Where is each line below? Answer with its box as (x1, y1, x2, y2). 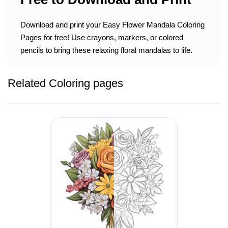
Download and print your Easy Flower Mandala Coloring (20, 20, 205, 29)
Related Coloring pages (8, 76, 123, 90)
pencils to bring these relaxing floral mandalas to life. (20, 45, 192, 54)
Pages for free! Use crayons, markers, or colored (20, 33, 183, 42)
